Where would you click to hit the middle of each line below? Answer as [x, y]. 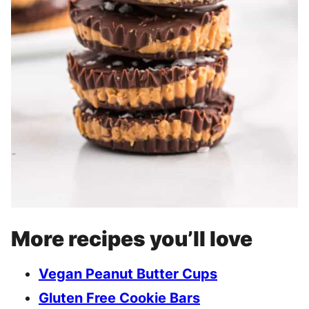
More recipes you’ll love [132, 239]
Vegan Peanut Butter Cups [128, 274]
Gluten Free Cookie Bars [119, 298]
